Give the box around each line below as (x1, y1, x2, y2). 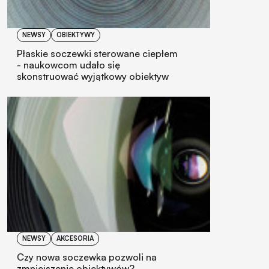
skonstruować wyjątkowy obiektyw (17, 70, 169, 82)
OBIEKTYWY (56, 30, 95, 39)
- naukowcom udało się (17, 58, 120, 71)
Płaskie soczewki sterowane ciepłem (17, 47, 178, 59)
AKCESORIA (56, 234, 94, 243)
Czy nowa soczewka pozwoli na (17, 250, 157, 263)
